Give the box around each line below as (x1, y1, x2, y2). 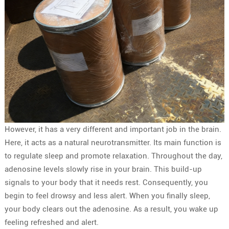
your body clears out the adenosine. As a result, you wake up (4, 204, 218, 214)
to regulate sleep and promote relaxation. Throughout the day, (4, 151, 222, 161)
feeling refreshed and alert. (4, 217, 99, 227)
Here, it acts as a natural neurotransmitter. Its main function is (4, 138, 221, 147)
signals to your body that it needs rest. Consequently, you (4, 177, 208, 187)
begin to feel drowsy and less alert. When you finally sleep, (4, 191, 210, 200)
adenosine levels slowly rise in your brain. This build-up (4, 164, 202, 174)
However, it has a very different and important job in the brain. (4, 124, 221, 134)
